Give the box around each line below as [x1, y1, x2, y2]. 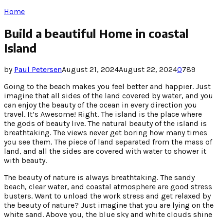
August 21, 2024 [62, 64, 119, 74]
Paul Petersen [14, 64, 62, 74]
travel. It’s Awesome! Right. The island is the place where [4, 109, 202, 119]
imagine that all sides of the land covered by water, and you [4, 91, 213, 100]
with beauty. [4, 155, 47, 165]
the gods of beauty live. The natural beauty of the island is [4, 118, 207, 128]
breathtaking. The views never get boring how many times [4, 127, 207, 137]
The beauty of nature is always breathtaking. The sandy [4, 172, 195, 182]
